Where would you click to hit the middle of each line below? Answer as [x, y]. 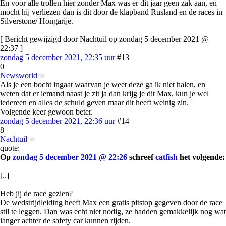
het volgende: [201, 157]
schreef [141, 157]
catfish [166, 157]
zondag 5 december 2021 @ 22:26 [70, 157]
